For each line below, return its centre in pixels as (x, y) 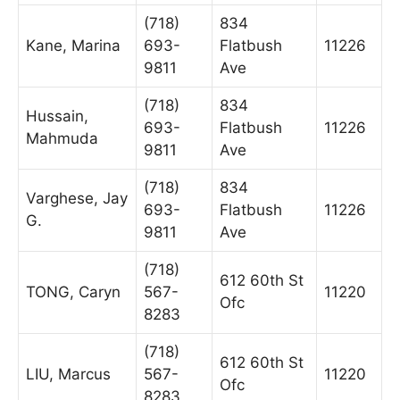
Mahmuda (62, 138)
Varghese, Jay (77, 198)
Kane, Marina (73, 45)
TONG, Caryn (73, 292)
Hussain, (57, 116)
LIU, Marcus (68, 374)
